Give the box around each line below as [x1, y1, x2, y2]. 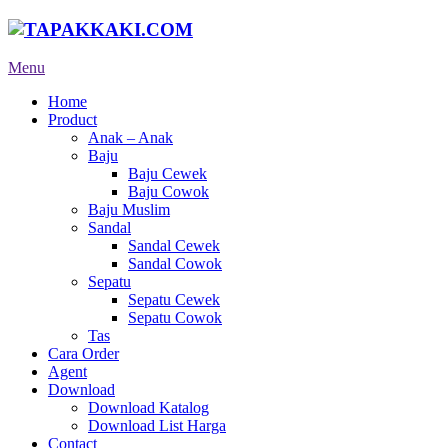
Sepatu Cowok [128, 309, 222, 327]
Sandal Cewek [128, 237, 220, 255]
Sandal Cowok [128, 255, 222, 273]
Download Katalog [88, 399, 209, 417]
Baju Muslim [88, 201, 170, 219]
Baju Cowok [128, 183, 209, 201]
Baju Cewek [128, 165, 207, 183]
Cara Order [48, 345, 119, 363]
